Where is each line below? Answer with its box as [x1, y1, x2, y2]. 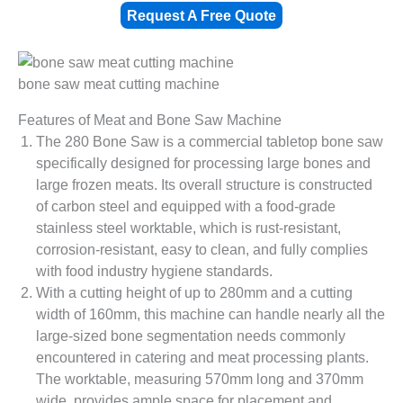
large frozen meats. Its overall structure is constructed [36, 176, 372, 193]
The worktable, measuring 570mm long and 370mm [36, 371, 363, 388]
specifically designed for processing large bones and [36, 155, 371, 172]
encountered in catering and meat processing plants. [36, 349, 369, 366]
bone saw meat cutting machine [18, 75, 219, 92]
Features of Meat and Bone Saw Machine [18, 112, 282, 129]
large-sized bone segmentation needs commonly [36, 327, 345, 345]
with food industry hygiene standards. [36, 263, 273, 280]
